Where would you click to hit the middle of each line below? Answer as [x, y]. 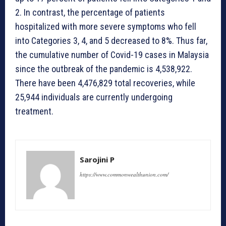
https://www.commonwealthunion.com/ [124, 175]
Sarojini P [97, 160]
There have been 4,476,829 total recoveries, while [105, 83]
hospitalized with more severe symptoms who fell [106, 27]
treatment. [34, 111]
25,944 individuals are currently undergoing [94, 97]
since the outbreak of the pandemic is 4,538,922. [104, 69]
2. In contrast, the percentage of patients [90, 13]
